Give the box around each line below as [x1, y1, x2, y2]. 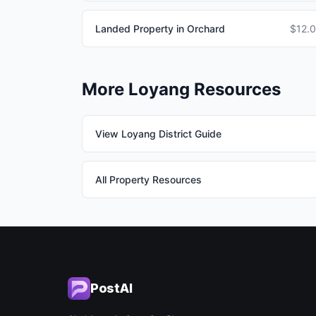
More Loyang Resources [82, 79, 281, 99]
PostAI [90, 281, 133, 296]
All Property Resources [95, 174, 202, 186]
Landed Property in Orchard [95, 23, 225, 35]
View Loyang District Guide [95, 128, 221, 140]
